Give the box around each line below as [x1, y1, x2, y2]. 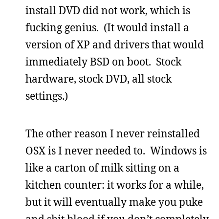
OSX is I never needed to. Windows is [25, 143, 207, 157]
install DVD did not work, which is [25, 3, 190, 17]
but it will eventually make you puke [25, 195, 203, 209]
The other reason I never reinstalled [25, 126, 200, 140]
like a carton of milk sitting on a [25, 160, 179, 175]
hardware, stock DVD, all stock [25, 71, 172, 86]
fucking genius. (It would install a [25, 20, 189, 34]
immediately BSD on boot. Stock [25, 54, 181, 68]
